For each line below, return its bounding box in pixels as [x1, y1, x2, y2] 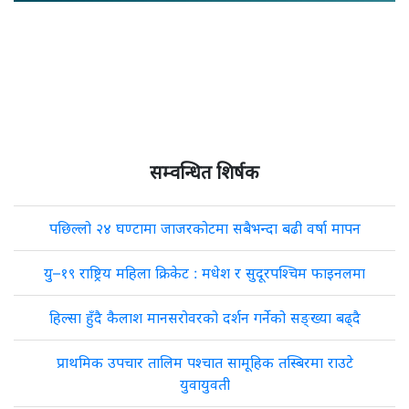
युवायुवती [179, 375, 230, 393]
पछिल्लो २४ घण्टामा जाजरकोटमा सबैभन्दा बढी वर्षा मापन [48, 219, 361, 237]
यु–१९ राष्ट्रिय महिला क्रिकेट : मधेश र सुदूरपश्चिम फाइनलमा [44, 264, 365, 282]
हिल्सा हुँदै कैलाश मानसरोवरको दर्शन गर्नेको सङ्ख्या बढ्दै [48, 309, 361, 327]
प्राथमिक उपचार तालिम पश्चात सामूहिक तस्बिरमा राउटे [56, 353, 353, 372]
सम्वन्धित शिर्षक [150, 162, 259, 184]
